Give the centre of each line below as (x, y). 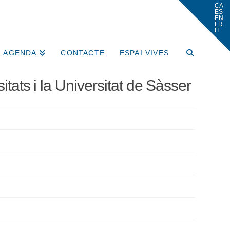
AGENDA (20, 53)
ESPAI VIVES (144, 53)
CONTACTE (83, 53)
